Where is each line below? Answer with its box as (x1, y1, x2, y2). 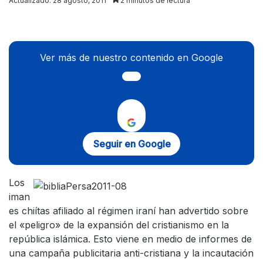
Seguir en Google (93, 138, 171, 150)
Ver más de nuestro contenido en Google (40, 52, 223, 63)
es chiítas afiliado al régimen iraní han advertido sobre (9, 205, 248, 217)
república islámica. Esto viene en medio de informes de (9, 233, 252, 245)
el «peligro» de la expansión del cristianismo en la (9, 219, 229, 231)
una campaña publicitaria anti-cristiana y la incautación (9, 247, 254, 259)
